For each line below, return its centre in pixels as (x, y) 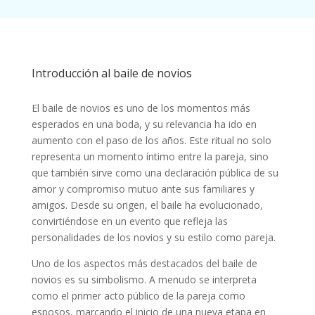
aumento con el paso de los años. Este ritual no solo (151, 141)
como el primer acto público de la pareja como (138, 296)
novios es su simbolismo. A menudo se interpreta (144, 280)
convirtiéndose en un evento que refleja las (129, 221)
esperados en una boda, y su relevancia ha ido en (144, 124)
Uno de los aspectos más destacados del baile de (144, 264)
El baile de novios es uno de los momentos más (141, 108)
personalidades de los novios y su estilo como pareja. (153, 238)
